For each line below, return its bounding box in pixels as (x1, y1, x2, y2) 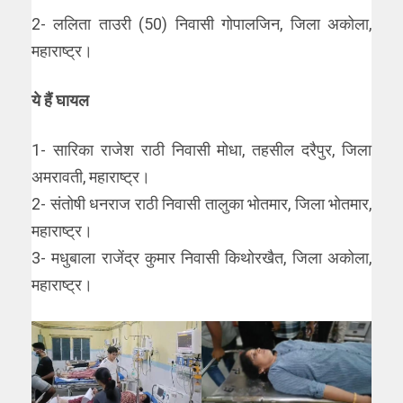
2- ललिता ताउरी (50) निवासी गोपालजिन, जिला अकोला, (31, 14, 372, 34)
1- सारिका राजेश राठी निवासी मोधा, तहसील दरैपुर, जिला (31, 140, 372, 160)
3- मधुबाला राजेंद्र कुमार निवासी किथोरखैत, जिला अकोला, (31, 248, 372, 268)
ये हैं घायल (31, 91, 89, 111)
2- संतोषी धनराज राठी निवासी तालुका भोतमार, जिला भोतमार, (31, 194, 372, 214)
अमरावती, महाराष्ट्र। (31, 167, 150, 187)
